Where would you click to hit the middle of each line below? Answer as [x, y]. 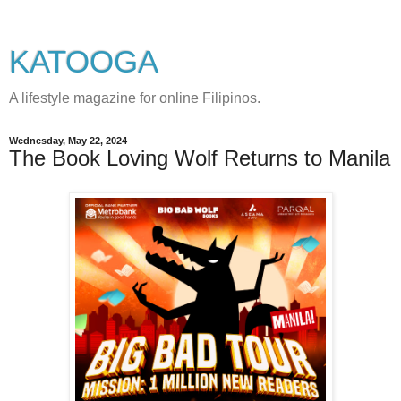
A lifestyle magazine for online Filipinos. [135, 98]
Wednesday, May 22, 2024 [68, 141]
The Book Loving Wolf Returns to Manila [200, 158]
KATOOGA [84, 62]
